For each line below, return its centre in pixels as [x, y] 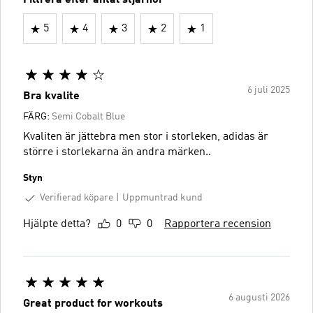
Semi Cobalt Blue [88, 117]
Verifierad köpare [77, 198]
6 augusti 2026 [259, 297]
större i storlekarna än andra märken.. [117, 152]
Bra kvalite [51, 96]
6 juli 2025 [269, 90]
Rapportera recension [218, 224]
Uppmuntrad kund [162, 198]
